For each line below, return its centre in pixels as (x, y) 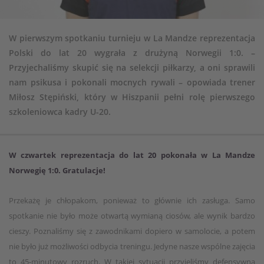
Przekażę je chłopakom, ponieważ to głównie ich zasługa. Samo (132, 201)
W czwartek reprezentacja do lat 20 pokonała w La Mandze (132, 155)
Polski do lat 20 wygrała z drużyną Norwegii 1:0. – (132, 53)
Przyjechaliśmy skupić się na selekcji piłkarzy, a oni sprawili (132, 68)
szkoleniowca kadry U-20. (61, 112)
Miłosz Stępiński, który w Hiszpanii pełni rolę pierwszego (132, 97)
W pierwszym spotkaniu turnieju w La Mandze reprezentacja (132, 38)
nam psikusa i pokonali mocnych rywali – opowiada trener (132, 82)
